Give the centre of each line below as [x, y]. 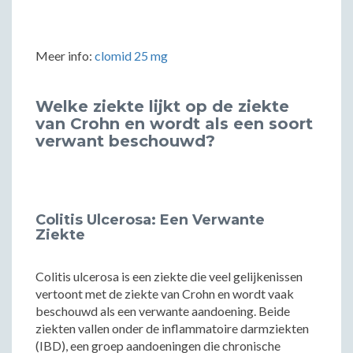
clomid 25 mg [131, 56]
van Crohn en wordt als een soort [174, 124]
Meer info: [65, 56]
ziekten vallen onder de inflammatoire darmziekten [172, 328]
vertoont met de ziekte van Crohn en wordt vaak [165, 294]
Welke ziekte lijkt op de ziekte [162, 106]
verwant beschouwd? [125, 141]
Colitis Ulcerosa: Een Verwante [150, 220]
